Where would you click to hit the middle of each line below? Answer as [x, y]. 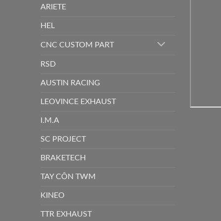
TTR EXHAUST [66, 214]
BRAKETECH [63, 158]
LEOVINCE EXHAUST [78, 101]
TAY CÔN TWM [68, 176]
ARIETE [53, 7]
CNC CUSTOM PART [77, 45]
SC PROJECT [63, 139]
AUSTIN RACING [70, 83]
